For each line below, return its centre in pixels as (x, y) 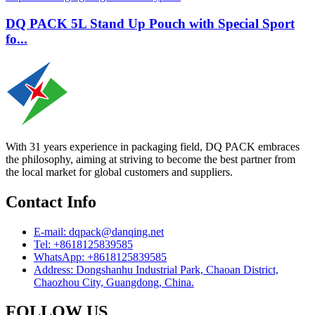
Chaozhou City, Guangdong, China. (114, 282)
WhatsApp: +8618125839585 (100, 257)
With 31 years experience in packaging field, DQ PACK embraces (153, 146)
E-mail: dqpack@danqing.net (99, 231)
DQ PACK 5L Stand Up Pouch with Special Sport (150, 24)
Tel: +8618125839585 (83, 244)
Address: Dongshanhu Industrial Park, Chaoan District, (156, 269)
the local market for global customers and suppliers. (119, 172)
